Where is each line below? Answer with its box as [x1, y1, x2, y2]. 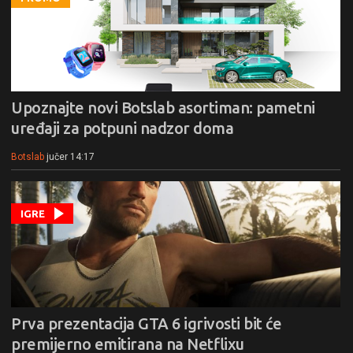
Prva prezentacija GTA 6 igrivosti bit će [11, 314, 281, 333]
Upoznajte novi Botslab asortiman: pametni [11, 98, 315, 117]
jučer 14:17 [46, 151, 95, 162]
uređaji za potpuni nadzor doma [11, 119, 233, 137]
